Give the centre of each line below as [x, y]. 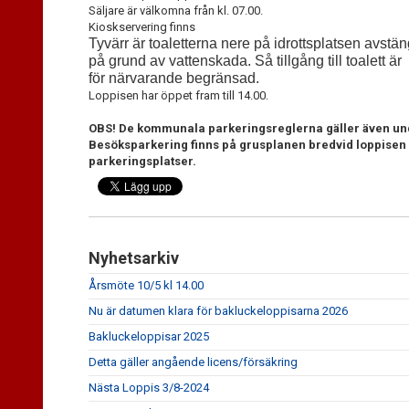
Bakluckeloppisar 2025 [149, 336]
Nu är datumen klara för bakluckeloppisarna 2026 [218, 311]
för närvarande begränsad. [174, 78]
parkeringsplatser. [142, 161]
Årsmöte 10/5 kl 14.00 [146, 285]
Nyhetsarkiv [134, 258]
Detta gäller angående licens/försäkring [193, 362]
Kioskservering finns [142, 27]
